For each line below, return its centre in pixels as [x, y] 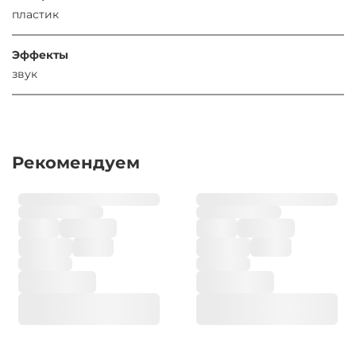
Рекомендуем [76, 163]
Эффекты [40, 54]
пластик [35, 14]
